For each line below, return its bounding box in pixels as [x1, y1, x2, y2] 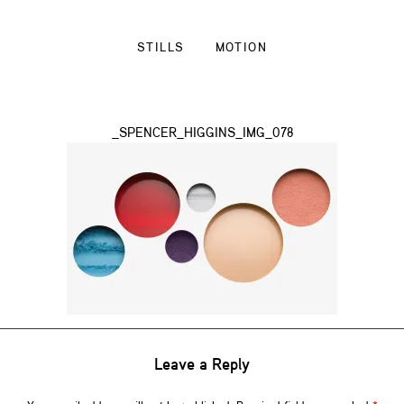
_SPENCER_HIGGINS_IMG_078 [111, 127, 293, 141]
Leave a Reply [154, 357, 250, 373]
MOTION [215, 41, 267, 54]
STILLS [137, 41, 185, 54]
